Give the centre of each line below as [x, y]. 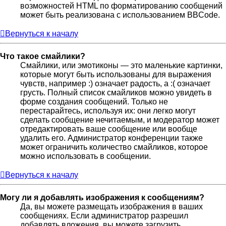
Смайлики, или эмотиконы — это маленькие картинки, [121, 65]
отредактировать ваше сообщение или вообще [109, 129]
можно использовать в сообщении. [86, 156]
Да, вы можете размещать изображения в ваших [111, 206]
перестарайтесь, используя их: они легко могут [108, 110]
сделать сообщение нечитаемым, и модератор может [120, 120]
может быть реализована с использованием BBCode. [120, 15]
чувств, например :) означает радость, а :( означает [115, 83]
